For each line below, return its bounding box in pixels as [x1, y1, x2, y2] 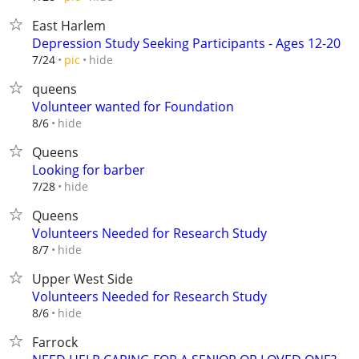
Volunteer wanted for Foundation [32, 98, 234, 115]
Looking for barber [32, 161, 145, 179]
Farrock [32, 333, 78, 351]
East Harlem [32, 17, 106, 34]
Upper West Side [32, 270, 133, 288]
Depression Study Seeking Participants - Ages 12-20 [32, 34, 341, 52]
